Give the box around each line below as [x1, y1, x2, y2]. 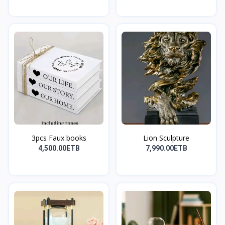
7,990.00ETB [145, 144, 187, 152]
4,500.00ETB [38, 144, 80, 152]
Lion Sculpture [143, 133, 189, 143]
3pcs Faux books [31, 133, 86, 143]
